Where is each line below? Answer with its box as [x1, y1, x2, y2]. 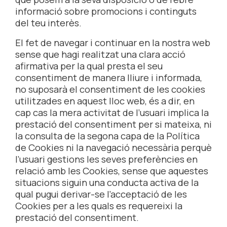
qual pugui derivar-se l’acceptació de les [15, 187, 187, 201]
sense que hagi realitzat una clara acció [15, 48, 185, 61]
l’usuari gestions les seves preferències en [15, 153, 198, 166]
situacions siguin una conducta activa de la [15, 176, 199, 190]
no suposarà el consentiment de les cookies [15, 83, 205, 96]
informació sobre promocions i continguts [15, 5, 197, 18]
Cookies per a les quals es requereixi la [15, 199, 182, 213]
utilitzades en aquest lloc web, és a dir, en [15, 94, 195, 108]
